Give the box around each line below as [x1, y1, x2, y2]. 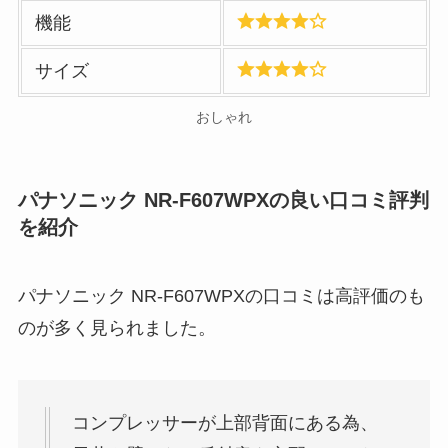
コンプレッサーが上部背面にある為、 [71, 412, 378, 433]
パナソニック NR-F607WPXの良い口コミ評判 [17, 188, 429, 211]
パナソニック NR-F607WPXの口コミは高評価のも [17, 285, 425, 306]
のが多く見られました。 [17, 317, 216, 338]
